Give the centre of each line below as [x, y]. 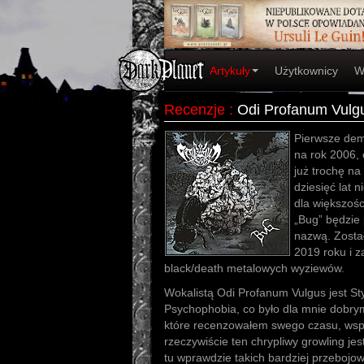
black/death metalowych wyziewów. [254, 268]
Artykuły [230, 71]
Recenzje [195, 110]
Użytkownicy [306, 71]
